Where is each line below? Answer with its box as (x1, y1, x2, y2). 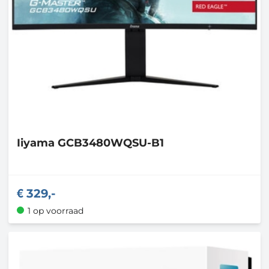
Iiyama (17, 136, 58, 150)
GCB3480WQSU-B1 (58, 136, 164, 150)
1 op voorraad (27, 205, 83, 217)
